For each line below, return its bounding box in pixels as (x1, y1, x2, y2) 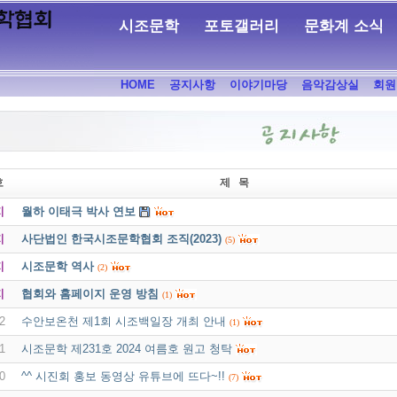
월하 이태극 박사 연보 (20, 205, 136, 219)
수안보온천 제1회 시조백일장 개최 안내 (20, 315, 226, 329)
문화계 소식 (304, 18, 384, 35)
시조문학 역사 (20, 260, 94, 274)
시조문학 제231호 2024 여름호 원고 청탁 (20, 342, 232, 356)
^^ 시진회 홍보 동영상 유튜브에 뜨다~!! (20, 370, 225, 384)
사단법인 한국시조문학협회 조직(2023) (20, 232, 222, 246)
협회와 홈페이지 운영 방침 (20, 287, 159, 301)
